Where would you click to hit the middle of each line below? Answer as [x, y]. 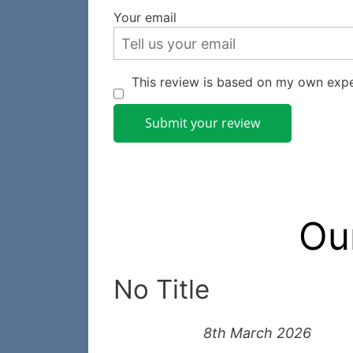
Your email [145, 17]
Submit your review [203, 123]
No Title [162, 290]
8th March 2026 [257, 333]
